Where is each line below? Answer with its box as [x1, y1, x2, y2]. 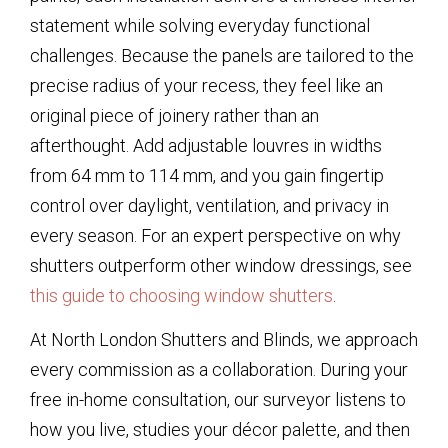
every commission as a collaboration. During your [30, 359, 408, 381]
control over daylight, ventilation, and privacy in [30, 195, 389, 216]
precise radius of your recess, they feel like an [30, 75, 383, 96]
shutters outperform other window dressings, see [30, 255, 412, 276]
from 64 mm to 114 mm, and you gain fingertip [30, 165, 384, 186]
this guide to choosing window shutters [30, 285, 333, 306]
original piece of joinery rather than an [30, 105, 319, 126]
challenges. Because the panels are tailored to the [30, 45, 414, 66]
